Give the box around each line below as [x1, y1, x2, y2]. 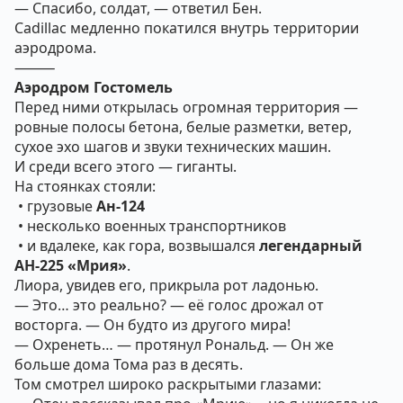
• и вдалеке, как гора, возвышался [14, 236, 259, 255]
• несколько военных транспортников [14, 216, 286, 236]
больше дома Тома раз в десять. [14, 354, 243, 374]
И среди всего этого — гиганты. [14, 157, 237, 176]
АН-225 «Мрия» [14, 255, 127, 275]
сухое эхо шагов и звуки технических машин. [14, 137, 331, 157]
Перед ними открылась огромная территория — [14, 97, 358, 117]
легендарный [259, 236, 363, 255]
